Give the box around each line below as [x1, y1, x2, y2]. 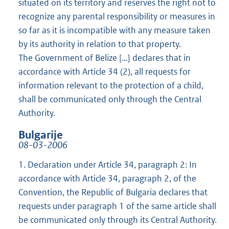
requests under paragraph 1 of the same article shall [18, 200, 216, 212]
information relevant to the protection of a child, [18, 80, 203, 91]
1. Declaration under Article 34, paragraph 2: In [18, 159, 197, 171]
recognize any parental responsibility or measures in [18, 11, 215, 22]
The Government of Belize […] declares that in [18, 52, 191, 64]
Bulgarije [18, 128, 63, 142]
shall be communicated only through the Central [18, 94, 201, 105]
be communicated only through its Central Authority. [18, 214, 217, 226]
